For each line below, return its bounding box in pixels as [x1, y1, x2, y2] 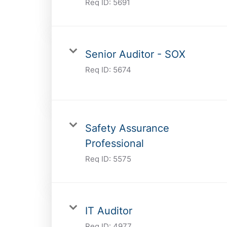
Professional [85, 137, 144, 149]
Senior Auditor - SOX [85, 48, 185, 60]
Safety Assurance [85, 122, 169, 134]
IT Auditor [85, 204, 132, 217]
